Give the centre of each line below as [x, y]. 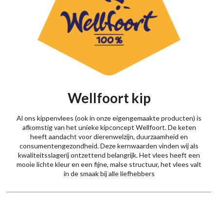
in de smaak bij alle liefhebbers [109, 174]
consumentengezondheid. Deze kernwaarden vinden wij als [109, 146]
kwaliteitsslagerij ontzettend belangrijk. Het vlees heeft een [109, 155]
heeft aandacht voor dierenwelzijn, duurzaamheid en [109, 137]
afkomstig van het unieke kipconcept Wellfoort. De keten [109, 127]
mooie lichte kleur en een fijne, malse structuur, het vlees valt [109, 164]
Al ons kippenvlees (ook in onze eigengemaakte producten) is [109, 118]
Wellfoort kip [109, 98]
